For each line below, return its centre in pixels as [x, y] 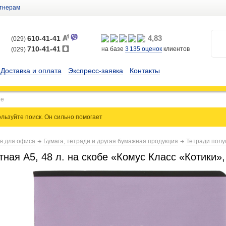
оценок [151, 49]
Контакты [145, 71]
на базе [113, 49]
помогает [89, 117]
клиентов [176, 49]
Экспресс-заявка [96, 71]
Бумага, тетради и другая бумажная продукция [111, 141]
